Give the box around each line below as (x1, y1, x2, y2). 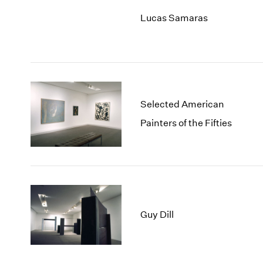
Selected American (140, 99, 225, 110)
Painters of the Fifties (140, 117, 232, 129)
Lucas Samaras (140, 12, 208, 23)
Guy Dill (140, 208, 174, 220)
